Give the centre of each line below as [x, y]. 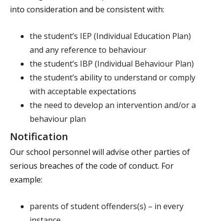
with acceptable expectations [83, 91]
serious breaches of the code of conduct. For [92, 166]
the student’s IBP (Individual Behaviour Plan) [112, 64]
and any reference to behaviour [88, 50]
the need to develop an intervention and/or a [113, 105]
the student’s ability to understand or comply [112, 77]
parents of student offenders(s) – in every [107, 206]
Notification [39, 136]
